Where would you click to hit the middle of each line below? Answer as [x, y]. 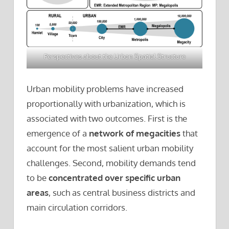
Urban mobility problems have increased [105, 89]
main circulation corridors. [77, 208]
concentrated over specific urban [114, 178]
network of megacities [135, 133]
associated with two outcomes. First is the [107, 119]
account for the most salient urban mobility [110, 148]
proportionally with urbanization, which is [106, 104]
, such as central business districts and [122, 193]
